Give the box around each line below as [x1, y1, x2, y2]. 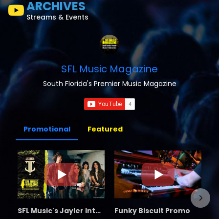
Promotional [23, 124, 70, 134]
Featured [88, 124, 123, 134]
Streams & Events [26, 12, 88, 22]
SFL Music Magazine [61, 62, 158, 76]
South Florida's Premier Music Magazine [43, 79, 176, 89]
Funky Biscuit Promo [114, 206, 190, 216]
